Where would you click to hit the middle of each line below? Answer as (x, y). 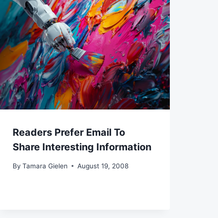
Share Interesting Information (82, 147)
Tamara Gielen (45, 166)
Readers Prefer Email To (69, 133)
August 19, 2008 (103, 166)
